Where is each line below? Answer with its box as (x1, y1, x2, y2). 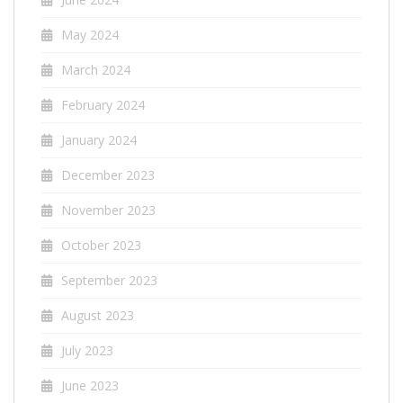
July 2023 (61, 342, 113, 360)
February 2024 (61, 96, 145, 114)
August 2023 (61, 307, 134, 325)
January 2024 (61, 131, 137, 149)
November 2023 (61, 201, 156, 219)
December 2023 (61, 166, 155, 184)
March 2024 (61, 61, 130, 79)
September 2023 (61, 272, 157, 290)
